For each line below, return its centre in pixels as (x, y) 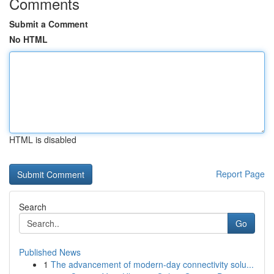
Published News (50, 252)
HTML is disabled (43, 139)
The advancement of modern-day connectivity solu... (152, 264)
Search (33, 207)
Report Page (240, 174)
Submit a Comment (49, 24)
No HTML (28, 39)
